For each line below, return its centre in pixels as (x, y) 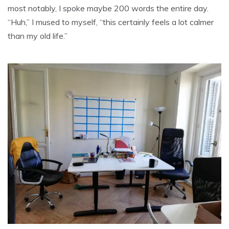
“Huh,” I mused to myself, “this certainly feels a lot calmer (111, 22)
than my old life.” (38, 36)
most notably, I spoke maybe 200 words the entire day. (108, 8)
